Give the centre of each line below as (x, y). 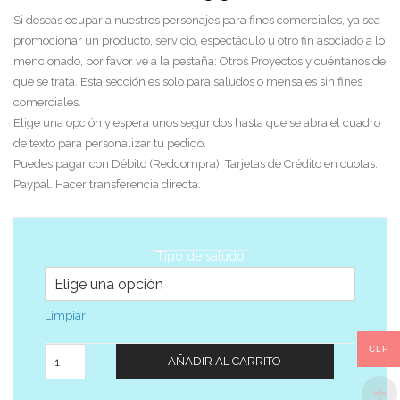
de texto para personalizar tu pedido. (110, 143)
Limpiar (65, 316)
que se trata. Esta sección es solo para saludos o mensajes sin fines (188, 82)
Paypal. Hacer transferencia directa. (107, 184)
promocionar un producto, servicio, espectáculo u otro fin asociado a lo (199, 41)
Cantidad (98, 352)
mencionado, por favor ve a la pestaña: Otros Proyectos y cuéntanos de (200, 61)
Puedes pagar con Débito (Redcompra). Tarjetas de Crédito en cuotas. (196, 164)
